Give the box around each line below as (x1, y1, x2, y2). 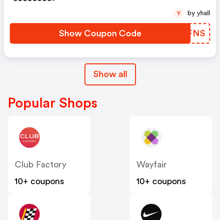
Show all (93, 70, 127, 79)
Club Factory (15, 160, 66, 169)
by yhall (197, 10, 210, 17)
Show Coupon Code (59, 29, 141, 38)
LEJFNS (171, 29, 205, 38)
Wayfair (137, 160, 167, 169)
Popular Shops (8, 96, 97, 110)
